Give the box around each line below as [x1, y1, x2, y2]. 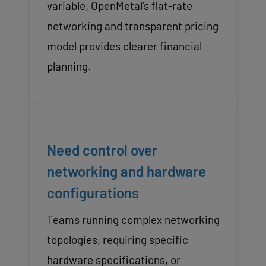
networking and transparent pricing [46, 18, 218, 33]
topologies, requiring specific [46, 232, 188, 246]
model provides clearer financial [46, 39, 202, 53]
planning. [46, 59, 91, 73]
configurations [46, 183, 139, 201]
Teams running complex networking [46, 212, 220, 226]
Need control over [46, 141, 157, 159]
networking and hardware [46, 162, 206, 180]
